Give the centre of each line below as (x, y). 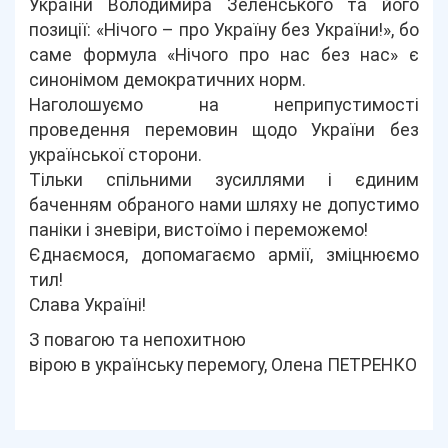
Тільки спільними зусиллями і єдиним (224, 180)
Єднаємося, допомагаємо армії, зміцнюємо (224, 255)
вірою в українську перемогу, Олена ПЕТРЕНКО (223, 365)
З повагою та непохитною (138, 340)
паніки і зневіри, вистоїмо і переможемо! (199, 230)
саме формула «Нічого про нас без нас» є (224, 55)
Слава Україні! (88, 305)
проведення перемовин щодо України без (224, 130)
